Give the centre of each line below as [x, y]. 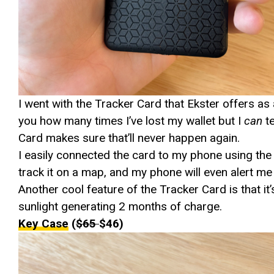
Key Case [43, 223]
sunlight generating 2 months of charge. [120, 206]
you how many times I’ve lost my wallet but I [131, 120]
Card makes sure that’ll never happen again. [129, 138]
